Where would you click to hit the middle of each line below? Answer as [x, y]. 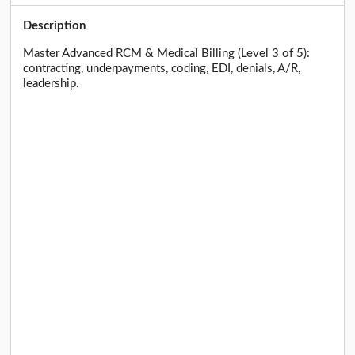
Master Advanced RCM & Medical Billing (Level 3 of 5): [167, 54]
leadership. [52, 84]
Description [55, 25]
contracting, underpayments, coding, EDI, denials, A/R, [162, 69]
